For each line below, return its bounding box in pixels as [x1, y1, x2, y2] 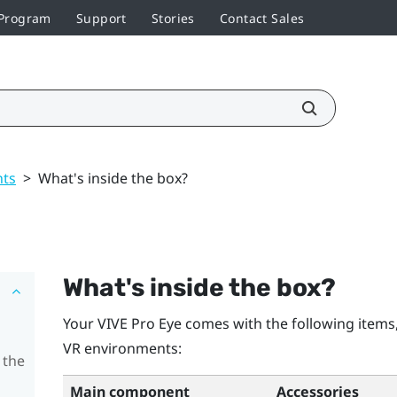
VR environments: [62, 338, 182, 358]
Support [75, 9, 127, 27]
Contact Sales [219, 9, 305, 27]
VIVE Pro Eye [97, 313, 182, 333]
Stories [151, 9, 195, 27]
